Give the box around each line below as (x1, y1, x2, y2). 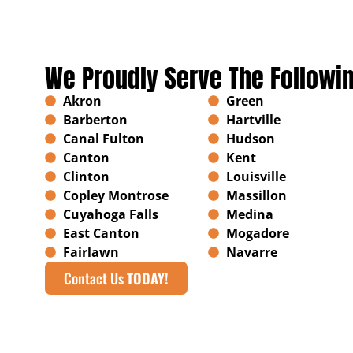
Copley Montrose (62, 187, 169, 205)
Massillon (225, 187, 287, 205)
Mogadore (225, 225, 289, 243)
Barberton (62, 111, 128, 129)
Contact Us (64, 268, 127, 289)
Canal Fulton (62, 130, 144, 148)
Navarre (225, 243, 277, 262)
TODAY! (127, 268, 169, 289)
